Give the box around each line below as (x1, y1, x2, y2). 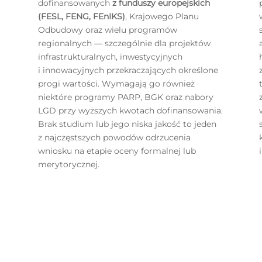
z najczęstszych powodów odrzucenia (37, 132, 191, 143)
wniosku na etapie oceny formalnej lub (37, 145, 196, 156)
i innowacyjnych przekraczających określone (37, 64, 218, 75)
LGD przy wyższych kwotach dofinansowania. (37, 105, 223, 116)
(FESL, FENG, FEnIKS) (37, 11, 125, 22)
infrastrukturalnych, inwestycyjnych (37, 51, 182, 62)
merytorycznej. (37, 158, 99, 170)
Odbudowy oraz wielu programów (37, 24, 177, 35)
